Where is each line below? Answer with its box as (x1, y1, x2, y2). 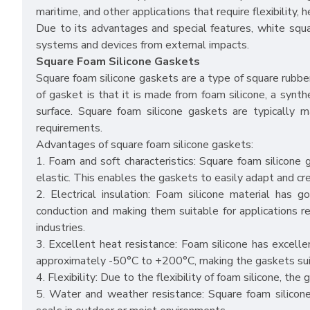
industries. (36, 220, 85, 236)
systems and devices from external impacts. (36, 37, 249, 53)
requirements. (36, 120, 102, 136)
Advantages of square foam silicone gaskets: (36, 137, 253, 153)
